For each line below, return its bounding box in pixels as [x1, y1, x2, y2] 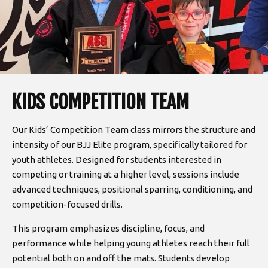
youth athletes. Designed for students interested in [12, 154, 221, 165]
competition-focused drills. [12, 199, 123, 209]
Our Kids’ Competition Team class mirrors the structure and [12, 124, 255, 135]
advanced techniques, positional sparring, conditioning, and [12, 184, 252, 194]
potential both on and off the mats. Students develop [12, 253, 230, 263]
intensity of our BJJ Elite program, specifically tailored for [12, 139, 247, 150]
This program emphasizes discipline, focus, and [12, 223, 205, 233]
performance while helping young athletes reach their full [12, 238, 249, 248]
